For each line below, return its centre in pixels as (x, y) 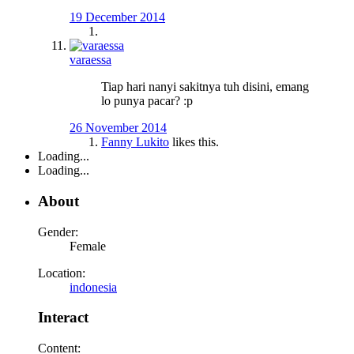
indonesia (93, 287)
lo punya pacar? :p (147, 101)
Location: (62, 273)
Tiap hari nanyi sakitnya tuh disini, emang (205, 87)
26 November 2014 (118, 128)
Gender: (58, 232)
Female (88, 246)
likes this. (194, 142)
